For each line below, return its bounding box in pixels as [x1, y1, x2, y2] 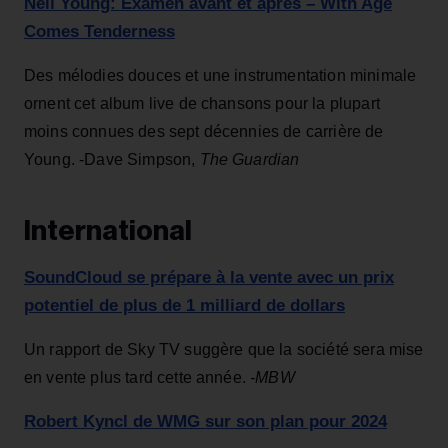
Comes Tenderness [24, 22, 175, 42]
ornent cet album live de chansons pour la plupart [24, 95, 380, 113]
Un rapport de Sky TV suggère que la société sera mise [24, 341, 424, 359]
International [24, 217, 192, 246]
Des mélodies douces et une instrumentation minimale [24, 67, 417, 85]
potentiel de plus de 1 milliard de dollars [24, 296, 345, 316]
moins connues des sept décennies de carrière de [24, 123, 384, 141]
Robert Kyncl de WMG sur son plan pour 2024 [24, 412, 387, 432]
